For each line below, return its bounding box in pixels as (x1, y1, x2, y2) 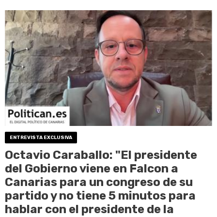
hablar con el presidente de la (5, 202, 174, 216)
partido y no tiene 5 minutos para (5, 188, 196, 202)
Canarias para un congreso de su (5, 175, 193, 189)
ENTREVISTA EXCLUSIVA (10, 134, 72, 140)
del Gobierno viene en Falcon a (5, 161, 178, 175)
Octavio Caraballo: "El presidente (5, 148, 197, 162)
